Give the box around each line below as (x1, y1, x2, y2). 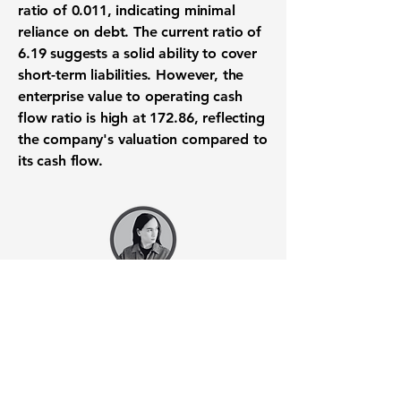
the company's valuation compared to (18, 131, 268, 148)
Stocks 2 (189, 320, 247, 337)
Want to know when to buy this (34, 303, 252, 321)
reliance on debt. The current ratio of (18, 23, 261, 40)
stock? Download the (39, 320, 190, 337)
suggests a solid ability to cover (46, 45, 257, 62)
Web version (165, 336, 252, 354)
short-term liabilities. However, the (18, 66, 244, 83)
